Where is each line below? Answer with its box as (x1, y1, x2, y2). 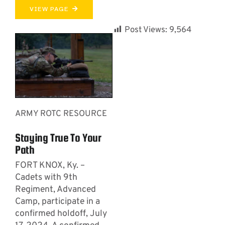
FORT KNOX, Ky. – (15, 160, 85, 172)
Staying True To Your (15, 131, 101, 145)
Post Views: (125, 25, 167, 36)
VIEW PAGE (29, 6, 68, 13)
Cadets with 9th (15, 172, 77, 184)
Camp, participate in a (15, 196, 100, 208)
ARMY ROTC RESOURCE (15, 108, 107, 120)
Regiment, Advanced (15, 184, 96, 196)
